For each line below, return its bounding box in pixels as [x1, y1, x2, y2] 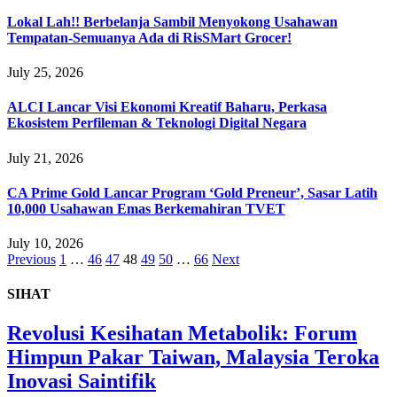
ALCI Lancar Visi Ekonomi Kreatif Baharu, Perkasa [7, 99, 327, 115]
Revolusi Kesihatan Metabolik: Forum [7, 321, 357, 345]
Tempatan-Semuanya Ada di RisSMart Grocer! [7, 29, 292, 45]
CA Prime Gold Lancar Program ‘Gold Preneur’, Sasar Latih [7, 184, 378, 200]
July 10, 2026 [7, 236, 83, 252]
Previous [7, 252, 56, 268]
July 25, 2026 [7, 65, 83, 81]
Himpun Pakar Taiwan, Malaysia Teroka [7, 345, 379, 369]
